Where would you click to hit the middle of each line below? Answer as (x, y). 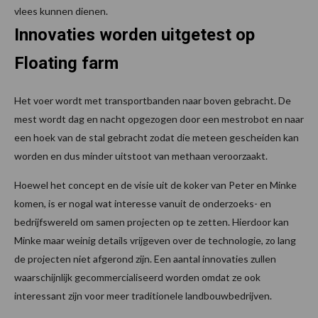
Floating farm (66, 63)
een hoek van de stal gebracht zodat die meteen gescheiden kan (157, 137)
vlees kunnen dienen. (61, 11)
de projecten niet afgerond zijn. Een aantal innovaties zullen (145, 258)
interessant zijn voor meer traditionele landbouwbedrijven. (143, 295)
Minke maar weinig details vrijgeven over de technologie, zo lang (155, 240)
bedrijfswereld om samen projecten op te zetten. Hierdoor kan (152, 221)
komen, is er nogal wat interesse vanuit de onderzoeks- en (143, 203)
